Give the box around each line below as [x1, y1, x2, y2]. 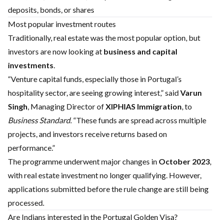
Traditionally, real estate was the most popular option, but [8, 33, 200, 42]
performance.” [8, 143, 55, 152]
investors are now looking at [8, 47, 104, 56]
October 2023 [159, 157, 210, 166]
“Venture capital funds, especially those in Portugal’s [8, 74, 182, 83]
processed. [8, 198, 44, 207]
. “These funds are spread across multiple [70, 115, 206, 125]
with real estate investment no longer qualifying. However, [8, 170, 201, 180]
